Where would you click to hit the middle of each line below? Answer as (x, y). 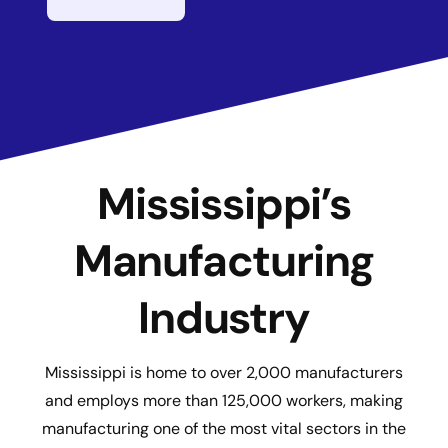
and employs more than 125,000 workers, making (224, 400)
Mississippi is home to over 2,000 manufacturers (224, 372)
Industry (224, 318)
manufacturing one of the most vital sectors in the (224, 428)
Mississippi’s (224, 204)
